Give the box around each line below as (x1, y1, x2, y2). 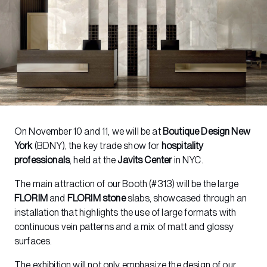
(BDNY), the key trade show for (32, 140, 162, 151)
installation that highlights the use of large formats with (14, 207, 237, 218)
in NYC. (172, 154, 203, 166)
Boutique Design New (162, 126, 250, 137)
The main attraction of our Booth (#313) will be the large (14, 178, 239, 190)
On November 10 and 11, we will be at (14, 126, 163, 137)
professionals (14, 154, 70, 166)
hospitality (161, 140, 204, 151)
